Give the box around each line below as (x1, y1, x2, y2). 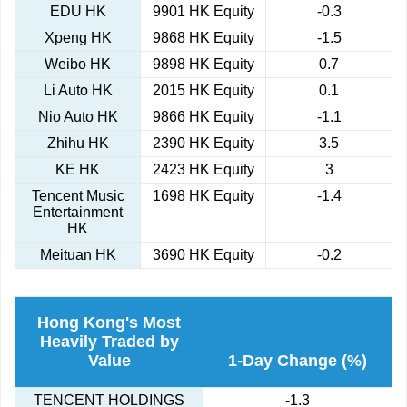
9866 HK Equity (152, 109, 254, 125)
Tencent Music (31, 188, 124, 204)
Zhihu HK (46, 135, 109, 152)
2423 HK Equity (152, 162, 254, 178)
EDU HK (49, 4, 106, 20)
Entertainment (33, 204, 123, 221)
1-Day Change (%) (228, 352, 367, 371)
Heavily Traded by (39, 333, 179, 352)
